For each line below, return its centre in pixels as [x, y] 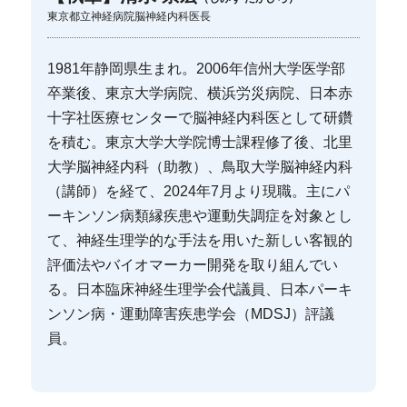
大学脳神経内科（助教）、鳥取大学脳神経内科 [200, 167]
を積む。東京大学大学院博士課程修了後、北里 [200, 143]
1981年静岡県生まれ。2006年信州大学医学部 [197, 69]
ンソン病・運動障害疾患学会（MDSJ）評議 [191, 314]
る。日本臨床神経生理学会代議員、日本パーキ [200, 290]
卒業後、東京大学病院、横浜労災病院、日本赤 [200, 94]
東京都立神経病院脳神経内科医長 [129, 17]
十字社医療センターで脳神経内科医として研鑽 [200, 118]
